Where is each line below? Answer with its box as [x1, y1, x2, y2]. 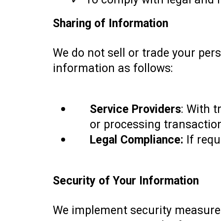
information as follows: [53, 61, 173, 75]
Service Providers [89, 102, 181, 116]
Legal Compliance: [89, 133, 184, 147]
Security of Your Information [53, 174, 199, 187]
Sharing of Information [53, 16, 168, 30]
